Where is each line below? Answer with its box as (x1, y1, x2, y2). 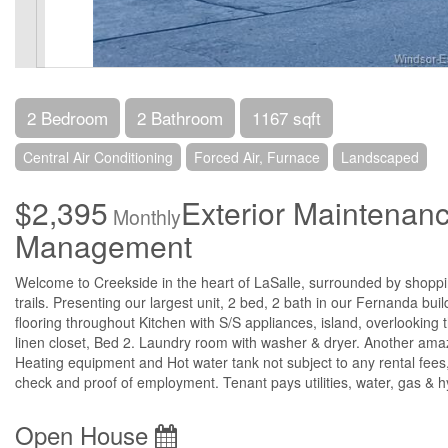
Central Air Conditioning (23, 146, 173, 167)
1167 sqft (252, 104, 321, 130)
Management (15, 223, 192, 267)
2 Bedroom (27, 104, 108, 130)
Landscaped (341, 146, 419, 167)
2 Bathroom (137, 104, 223, 130)
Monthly (108, 202, 181, 231)
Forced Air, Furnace (194, 146, 320, 167)
